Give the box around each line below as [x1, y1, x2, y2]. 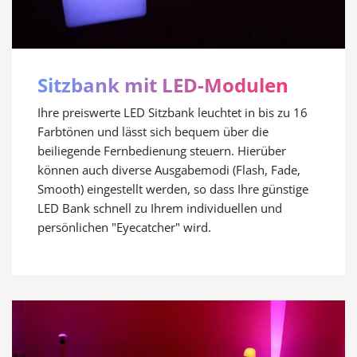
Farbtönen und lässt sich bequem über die [37, 124, 269, 140]
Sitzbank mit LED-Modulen [37, 72, 288, 99]
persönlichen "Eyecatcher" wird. [37, 219, 211, 236]
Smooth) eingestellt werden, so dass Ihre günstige [37, 181, 308, 198]
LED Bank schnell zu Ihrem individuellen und [37, 200, 282, 217]
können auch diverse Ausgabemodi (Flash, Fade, [37, 162, 300, 178]
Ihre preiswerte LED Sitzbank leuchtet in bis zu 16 [37, 104, 308, 121]
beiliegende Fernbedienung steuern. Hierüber [37, 143, 286, 159]
